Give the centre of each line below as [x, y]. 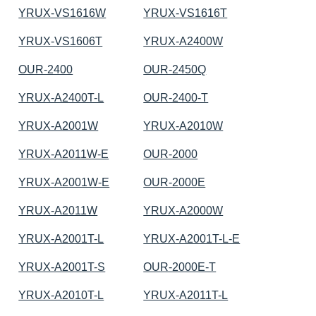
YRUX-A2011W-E [64, 154]
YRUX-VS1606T [61, 41]
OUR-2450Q [175, 69]
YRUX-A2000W [183, 210]
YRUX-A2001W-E [64, 182]
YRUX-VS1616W [62, 13]
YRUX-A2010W [183, 126]
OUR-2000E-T [180, 267]
